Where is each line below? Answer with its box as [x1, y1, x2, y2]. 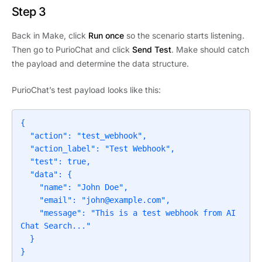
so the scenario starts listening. [124, 30, 244, 41]
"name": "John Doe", [20, 182, 39, 192]
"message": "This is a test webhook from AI [20, 208, 39, 218]
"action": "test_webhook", [20, 131, 30, 141]
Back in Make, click [12, 30, 88, 41]
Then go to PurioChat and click [12, 44, 132, 55]
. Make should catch [171, 44, 249, 55]
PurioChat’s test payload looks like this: [12, 85, 161, 95]
